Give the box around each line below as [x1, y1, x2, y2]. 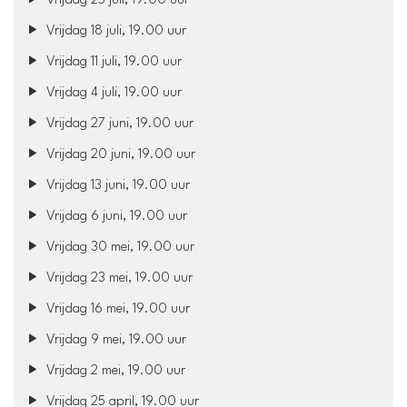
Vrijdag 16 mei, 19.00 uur [43, 302, 191, 316]
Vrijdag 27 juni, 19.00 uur [43, 116, 194, 131]
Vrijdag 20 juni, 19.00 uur [43, 147, 196, 162]
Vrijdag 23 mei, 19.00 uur [43, 271, 194, 285]
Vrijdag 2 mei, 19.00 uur [43, 363, 186, 378]
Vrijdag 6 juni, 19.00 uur [43, 209, 188, 223]
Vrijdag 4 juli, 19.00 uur [43, 85, 183, 100]
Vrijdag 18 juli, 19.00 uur [43, 24, 187, 38]
